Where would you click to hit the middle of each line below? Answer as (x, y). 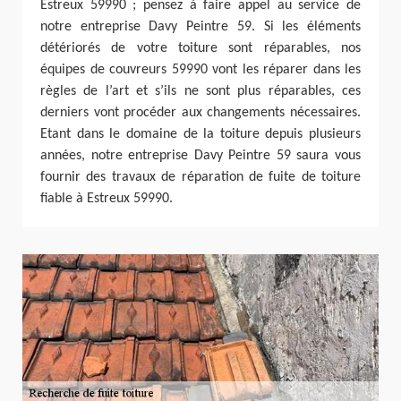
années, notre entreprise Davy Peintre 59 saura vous (200, 155)
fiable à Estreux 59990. (107, 198)
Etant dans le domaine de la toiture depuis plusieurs (200, 134)
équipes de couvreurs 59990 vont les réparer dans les (200, 69)
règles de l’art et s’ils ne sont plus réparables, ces (200, 91)
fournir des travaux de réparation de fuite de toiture (200, 177)
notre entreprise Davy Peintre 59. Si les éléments (200, 26)
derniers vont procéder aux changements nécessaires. (200, 112)
